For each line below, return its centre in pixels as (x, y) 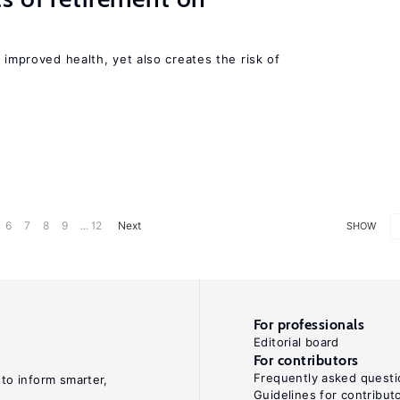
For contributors (306, 360)
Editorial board (296, 342)
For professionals (309, 325)
